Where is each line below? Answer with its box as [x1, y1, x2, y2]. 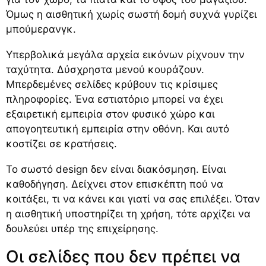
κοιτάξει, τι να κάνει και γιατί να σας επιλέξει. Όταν [6, 192, 260, 205]
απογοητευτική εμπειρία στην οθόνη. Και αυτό [6, 122, 229, 135]
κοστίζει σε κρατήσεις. [6, 137, 117, 150]
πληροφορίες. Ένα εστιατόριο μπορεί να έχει [6, 93, 223, 105]
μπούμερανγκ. [6, 23, 76, 35]
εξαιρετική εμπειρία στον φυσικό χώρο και [6, 107, 215, 120]
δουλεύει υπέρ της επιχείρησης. [6, 222, 159, 235]
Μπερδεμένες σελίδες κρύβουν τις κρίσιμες [6, 78, 218, 90]
